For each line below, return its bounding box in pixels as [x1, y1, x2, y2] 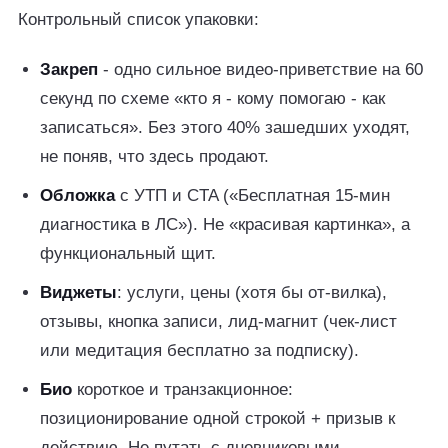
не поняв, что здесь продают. [40, 147, 269, 166]
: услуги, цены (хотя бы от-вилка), [117, 283, 387, 302]
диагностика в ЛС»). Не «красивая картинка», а [40, 215, 410, 234]
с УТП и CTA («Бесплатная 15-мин [115, 186, 390, 205]
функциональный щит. [40, 244, 216, 263]
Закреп [40, 60, 98, 79]
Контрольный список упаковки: [18, 10, 259, 29]
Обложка [40, 186, 115, 205]
